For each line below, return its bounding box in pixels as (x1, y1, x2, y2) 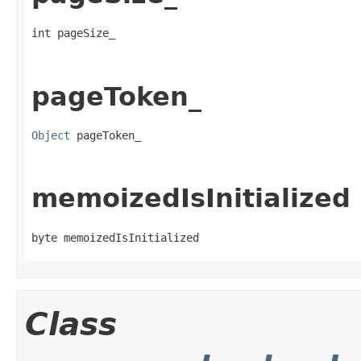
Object (31, 129, 70, 143)
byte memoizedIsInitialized (31, 230, 199, 244)
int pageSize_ (31, 27, 115, 40)
